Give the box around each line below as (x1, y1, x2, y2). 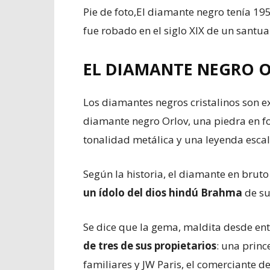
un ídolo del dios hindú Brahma (83, 186, 242, 199)
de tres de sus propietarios (83, 239, 216, 253)
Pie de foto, (83, 5, 136, 19)
